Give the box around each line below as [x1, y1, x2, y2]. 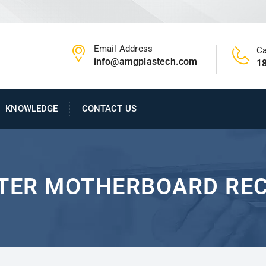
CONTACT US [81, 103, 137, 114]
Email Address [93, 43, 153, 54]
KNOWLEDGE [5, 103, 58, 114]
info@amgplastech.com [93, 55, 198, 67]
